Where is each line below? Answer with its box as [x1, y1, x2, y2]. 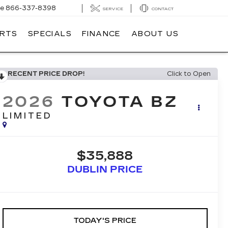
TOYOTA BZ [61, 93, 179, 111]
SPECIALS [27, 29, 72, 38]
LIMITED [2, 111, 52, 121]
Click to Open [167, 70, 211, 77]
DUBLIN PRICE [67, 164, 143, 176]
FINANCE [81, 29, 121, 38]
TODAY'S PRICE [73, 216, 136, 225]
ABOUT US [131, 29, 179, 38]
